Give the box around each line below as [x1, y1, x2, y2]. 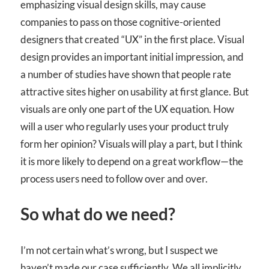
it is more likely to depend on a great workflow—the [20, 154, 243, 168]
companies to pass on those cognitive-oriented [20, 15, 221, 28]
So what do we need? [20, 204, 175, 225]
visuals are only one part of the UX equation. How [20, 102, 234, 115]
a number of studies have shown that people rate [20, 67, 231, 80]
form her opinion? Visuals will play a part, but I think [20, 137, 243, 150]
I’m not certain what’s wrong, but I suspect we [20, 243, 218, 256]
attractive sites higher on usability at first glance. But [20, 85, 249, 98]
